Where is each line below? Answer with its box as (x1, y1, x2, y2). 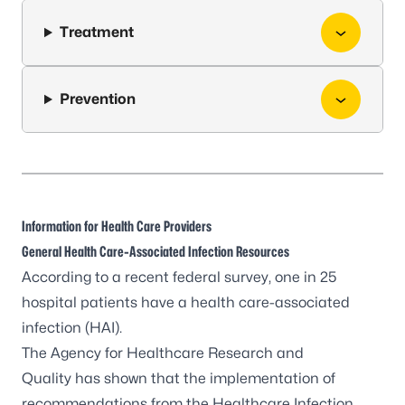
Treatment (59, 24, 134, 41)
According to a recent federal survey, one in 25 (22, 268, 337, 286)
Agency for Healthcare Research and (51, 344, 304, 362)
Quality (22, 370, 71, 387)
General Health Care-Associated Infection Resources (22, 243, 289, 260)
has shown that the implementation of (71, 370, 335, 387)
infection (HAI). (22, 319, 122, 336)
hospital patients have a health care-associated (22, 294, 350, 311)
